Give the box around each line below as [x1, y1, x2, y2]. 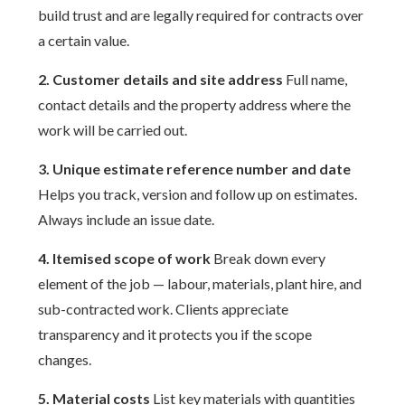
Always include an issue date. [38, 211, 215, 228]
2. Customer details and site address [38, 71, 284, 88]
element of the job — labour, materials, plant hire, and [38, 275, 363, 292]
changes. [38, 351, 92, 368]
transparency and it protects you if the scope [38, 325, 313, 343]
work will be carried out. [38, 121, 188, 138]
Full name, [283, 71, 348, 88]
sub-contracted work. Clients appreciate [38, 300, 289, 317]
